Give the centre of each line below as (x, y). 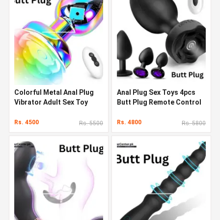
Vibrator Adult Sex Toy (51, 102)
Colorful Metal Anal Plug (54, 92)
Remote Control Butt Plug (56, 112)
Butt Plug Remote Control (159, 102)
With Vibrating (140, 112)
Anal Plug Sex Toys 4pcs (156, 92)
